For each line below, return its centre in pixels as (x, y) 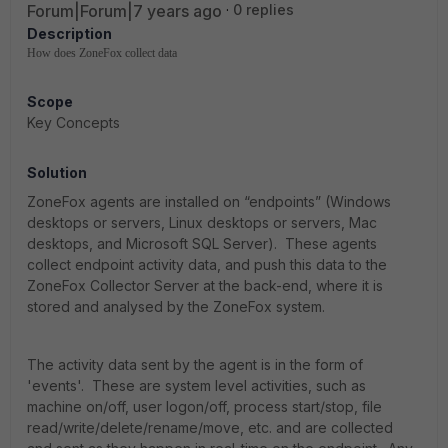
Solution (57, 172)
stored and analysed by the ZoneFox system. (176, 306)
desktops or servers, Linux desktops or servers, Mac (202, 222)
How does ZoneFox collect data (102, 53)
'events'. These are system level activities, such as (196, 385)
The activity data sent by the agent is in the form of (195, 364)
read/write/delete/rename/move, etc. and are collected (210, 427)
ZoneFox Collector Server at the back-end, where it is (205, 285)
